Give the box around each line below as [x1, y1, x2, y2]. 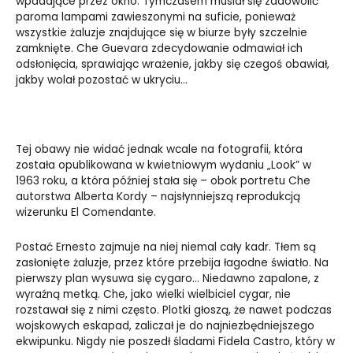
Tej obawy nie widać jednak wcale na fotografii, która [16, 142, 303, 158]
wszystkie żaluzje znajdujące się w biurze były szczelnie [16, 25, 307, 41]
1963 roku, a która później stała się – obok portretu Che [16, 173, 310, 189]
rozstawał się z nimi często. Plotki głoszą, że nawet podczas [16, 303, 332, 318]
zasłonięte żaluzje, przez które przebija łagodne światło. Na [16, 255, 329, 271]
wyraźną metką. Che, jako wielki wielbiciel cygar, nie [16, 287, 291, 303]
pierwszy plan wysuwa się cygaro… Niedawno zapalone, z [16, 271, 319, 287]
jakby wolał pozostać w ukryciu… [16, 72, 191, 88]
